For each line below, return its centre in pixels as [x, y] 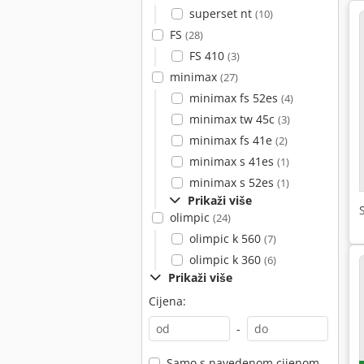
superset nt [222, 13]
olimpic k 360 [226, 260]
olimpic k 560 [226, 238]
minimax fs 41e [232, 140]
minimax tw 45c [233, 119]
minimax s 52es [233, 182]
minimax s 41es [233, 161]
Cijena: [167, 301]
